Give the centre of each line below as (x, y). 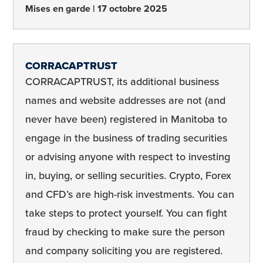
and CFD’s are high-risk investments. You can (130, 194)
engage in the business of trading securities (126, 138)
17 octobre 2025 (132, 9)
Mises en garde (59, 9)
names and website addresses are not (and (125, 100)
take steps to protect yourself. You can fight (126, 213)
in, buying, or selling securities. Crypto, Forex (128, 175)
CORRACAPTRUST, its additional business (122, 81)
